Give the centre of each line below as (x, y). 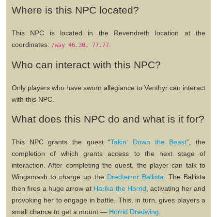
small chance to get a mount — (60, 211)
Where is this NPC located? (75, 10)
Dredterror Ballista (135, 177)
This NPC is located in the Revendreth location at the (108, 33)
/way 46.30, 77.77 (80, 45)
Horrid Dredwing (134, 211)
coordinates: (31, 44)
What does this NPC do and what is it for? (108, 119)
